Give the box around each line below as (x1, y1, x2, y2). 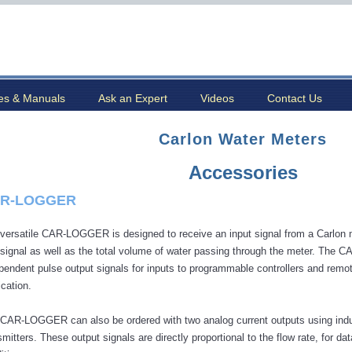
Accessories (188, 161, 298, 183)
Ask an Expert (98, 92, 167, 104)
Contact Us (267, 92, 322, 104)
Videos (200, 92, 234, 104)
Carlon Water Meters (159, 130, 327, 148)
